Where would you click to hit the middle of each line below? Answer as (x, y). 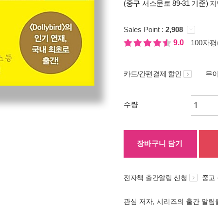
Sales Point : (145, 29)
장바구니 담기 (160, 143)
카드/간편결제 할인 (153, 74)
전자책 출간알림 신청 (155, 178)
